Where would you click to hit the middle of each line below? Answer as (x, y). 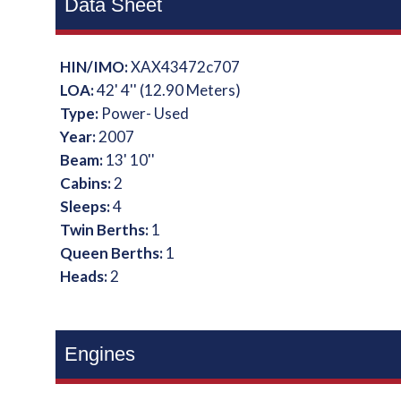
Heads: (85, 276)
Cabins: (87, 183)
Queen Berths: (113, 253)
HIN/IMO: (96, 67)
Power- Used (145, 113)
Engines (100, 354)
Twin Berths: (106, 230)
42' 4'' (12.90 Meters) (169, 90)
